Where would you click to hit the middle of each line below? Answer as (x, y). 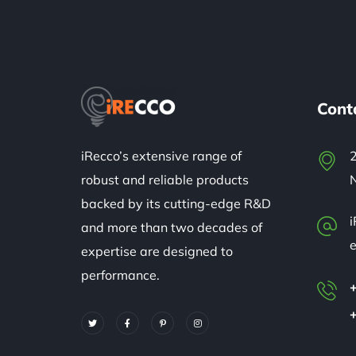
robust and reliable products (165, 180)
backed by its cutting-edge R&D (176, 203)
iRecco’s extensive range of (161, 156)
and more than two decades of (172, 227)
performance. (120, 275)
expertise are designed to (157, 251)
